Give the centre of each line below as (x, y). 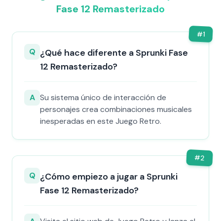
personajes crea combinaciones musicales (116, 109)
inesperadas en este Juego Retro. (101, 121)
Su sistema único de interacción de (103, 97)
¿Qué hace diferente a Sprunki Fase (114, 53)
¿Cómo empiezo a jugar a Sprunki (109, 177)
